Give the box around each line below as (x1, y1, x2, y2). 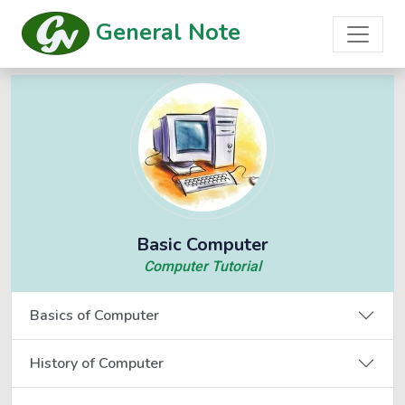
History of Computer (30, 353, 164, 373)
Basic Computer (137, 232, 268, 257)
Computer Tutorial (144, 256, 261, 278)
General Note (89, 15, 240, 48)
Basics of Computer (30, 305, 159, 325)
